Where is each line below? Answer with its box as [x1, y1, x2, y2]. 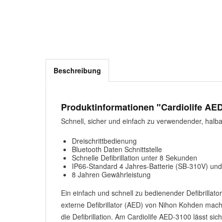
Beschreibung [54, 65, 101, 75]
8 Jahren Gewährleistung [72, 169, 151, 179]
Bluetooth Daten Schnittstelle [72, 144, 162, 154]
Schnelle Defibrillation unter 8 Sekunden [72, 153, 197, 163]
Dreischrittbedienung [72, 136, 137, 146]
